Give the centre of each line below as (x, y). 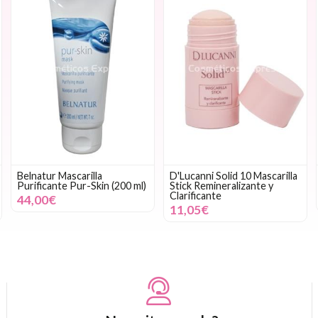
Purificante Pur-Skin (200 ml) (81, 185)
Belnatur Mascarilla (59, 175)
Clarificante (195, 195)
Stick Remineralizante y (221, 185)
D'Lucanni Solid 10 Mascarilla (233, 175)
